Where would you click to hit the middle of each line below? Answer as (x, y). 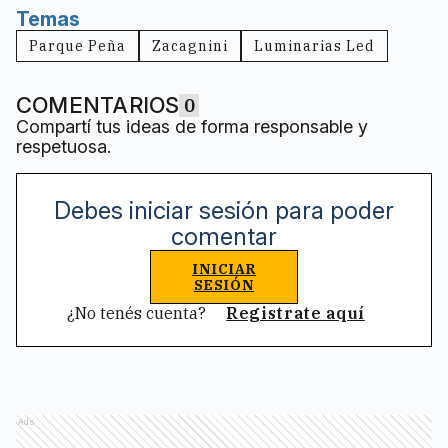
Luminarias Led (314, 46)
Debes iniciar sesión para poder (224, 211)
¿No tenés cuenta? (139, 313)
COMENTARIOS (98, 105)
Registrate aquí (295, 313)
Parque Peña (77, 46)
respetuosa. (63, 147)
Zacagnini (190, 46)
